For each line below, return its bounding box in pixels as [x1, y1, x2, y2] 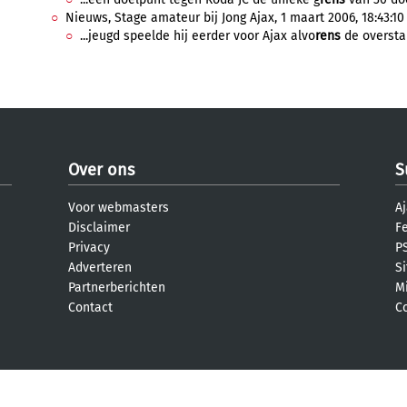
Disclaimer [68, 220, 130, 235]
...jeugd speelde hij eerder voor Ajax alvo [80, 28, 315, 44]
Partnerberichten [68, 280, 165, 295]
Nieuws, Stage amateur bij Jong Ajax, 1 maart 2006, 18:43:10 [65, 10, 404, 25]
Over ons [68, 160, 134, 180]
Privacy [68, 240, 110, 255]
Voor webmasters [68, 200, 169, 215]
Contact [68, 300, 113, 315]
